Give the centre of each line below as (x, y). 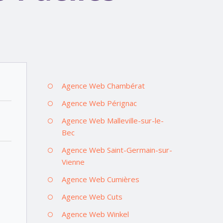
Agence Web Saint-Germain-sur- (117, 150)
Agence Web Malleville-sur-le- (112, 120)
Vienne (73, 162)
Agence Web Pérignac (99, 103)
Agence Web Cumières (100, 179)
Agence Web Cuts (92, 196)
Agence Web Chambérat (103, 85)
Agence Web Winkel (95, 214)
